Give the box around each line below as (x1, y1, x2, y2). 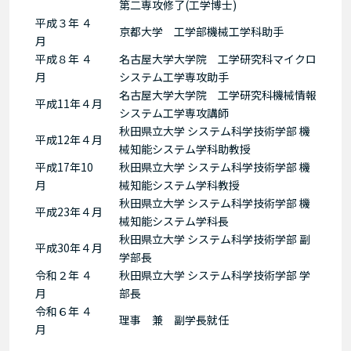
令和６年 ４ (34, 302, 92, 319)
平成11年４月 (34, 95, 103, 111)
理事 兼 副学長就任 (118, 311, 229, 327)
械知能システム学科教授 (118, 176, 240, 193)
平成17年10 (34, 158, 93, 175)
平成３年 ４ (34, 14, 92, 31)
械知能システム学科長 (118, 212, 240, 229)
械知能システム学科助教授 (118, 140, 251, 157)
